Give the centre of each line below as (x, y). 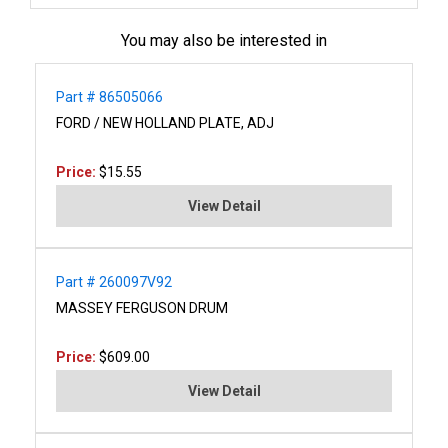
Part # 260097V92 (114, 281)
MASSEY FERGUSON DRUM (142, 307)
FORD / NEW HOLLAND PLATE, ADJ (165, 122)
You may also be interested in (224, 40)
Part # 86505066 (109, 96)
